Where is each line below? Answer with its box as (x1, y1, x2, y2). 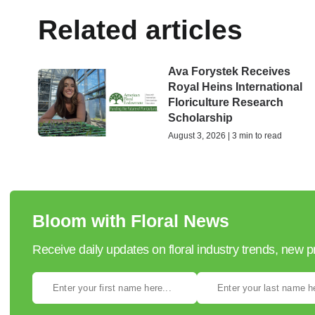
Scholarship (168, 112, 233, 124)
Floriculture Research (168, 96, 284, 109)
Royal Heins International (168, 81, 303, 94)
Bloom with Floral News (32, 211, 229, 231)
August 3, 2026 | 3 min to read (168, 131, 283, 141)
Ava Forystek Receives (168, 65, 291, 78)
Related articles (38, 15, 243, 46)
